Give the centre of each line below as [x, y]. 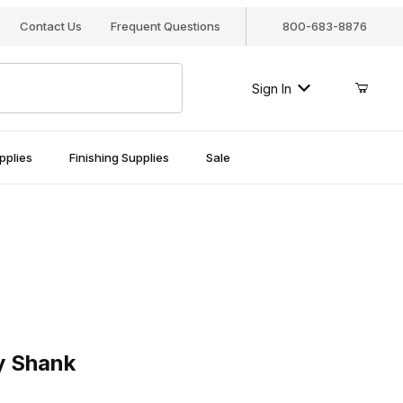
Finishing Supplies [119, 157]
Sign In [271, 88]
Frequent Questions [165, 26]
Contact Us [50, 26]
